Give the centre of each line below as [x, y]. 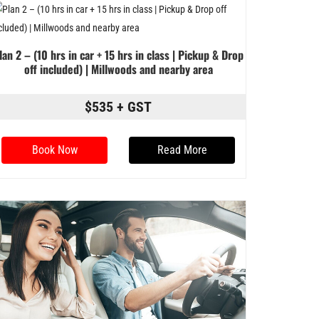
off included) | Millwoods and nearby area [118, 69]
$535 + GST [118, 106]
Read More [182, 150]
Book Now [54, 150]
